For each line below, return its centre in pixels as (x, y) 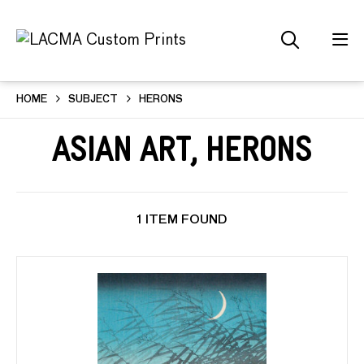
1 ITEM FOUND (182, 220)
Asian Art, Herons (182, 156)
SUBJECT (93, 100)
